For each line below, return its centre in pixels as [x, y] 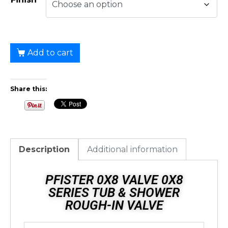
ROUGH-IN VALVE [114, 205]
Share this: [28, 89]
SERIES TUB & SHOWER [114, 192]
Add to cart [50, 52]
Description [44, 149]
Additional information [132, 149]
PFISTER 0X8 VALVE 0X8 [114, 180]
